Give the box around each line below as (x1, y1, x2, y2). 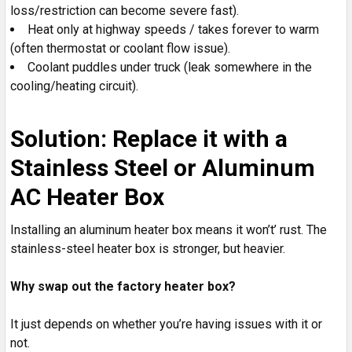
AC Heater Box (10, 182, 164, 211)
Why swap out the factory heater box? (10, 278, 236, 294)
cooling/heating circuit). (10, 78, 138, 93)
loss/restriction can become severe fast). (10, 2, 239, 18)
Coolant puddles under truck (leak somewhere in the (27, 59, 312, 75)
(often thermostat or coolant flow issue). (10, 40, 230, 56)
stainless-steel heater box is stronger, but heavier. (10, 240, 285, 256)
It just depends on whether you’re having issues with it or (10, 316, 322, 332)
